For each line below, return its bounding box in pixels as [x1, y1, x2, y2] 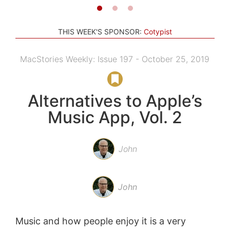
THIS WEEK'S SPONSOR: [58, 27, 142, 36]
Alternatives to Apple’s [27, 90, 202, 111]
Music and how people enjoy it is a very [15, 215, 186, 226]
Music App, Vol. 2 [47, 107, 182, 127]
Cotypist [144, 27, 172, 36]
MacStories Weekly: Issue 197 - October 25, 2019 [20, 53, 210, 64]
